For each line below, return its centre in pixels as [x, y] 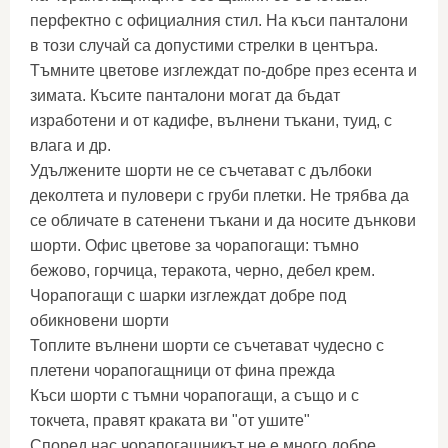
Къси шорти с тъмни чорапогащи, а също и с [194, 396]
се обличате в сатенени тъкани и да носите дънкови [223, 221]
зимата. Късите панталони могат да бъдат [185, 96]
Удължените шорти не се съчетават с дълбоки [201, 171]
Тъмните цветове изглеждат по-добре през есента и [223, 71]
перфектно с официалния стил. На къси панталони [219, 21]
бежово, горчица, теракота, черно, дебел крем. [202, 271]
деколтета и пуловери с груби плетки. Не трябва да [219, 196]
